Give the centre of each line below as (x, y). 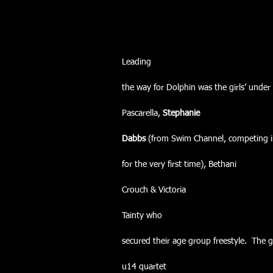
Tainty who (142, 216)
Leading (136, 62)
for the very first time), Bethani (179, 165)
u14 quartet (144, 267)
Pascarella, (142, 113)
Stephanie (181, 113)
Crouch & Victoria (154, 190)
